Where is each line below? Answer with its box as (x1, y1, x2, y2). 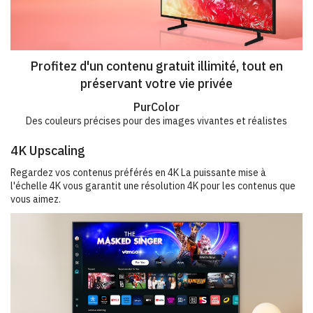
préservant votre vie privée (80, 75, 233, 92)
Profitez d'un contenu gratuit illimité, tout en (30, 57, 283, 74)
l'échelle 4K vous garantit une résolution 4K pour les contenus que (10, 179, 296, 192)
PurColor (133, 99, 180, 114)
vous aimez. (10, 192, 61, 205)
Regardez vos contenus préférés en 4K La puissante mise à (10, 166, 266, 179)
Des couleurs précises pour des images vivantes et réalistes (26, 114, 287, 127)
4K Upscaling (10, 142, 85, 159)
